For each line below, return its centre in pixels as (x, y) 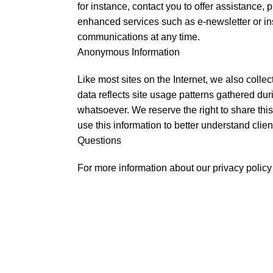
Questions (99, 140)
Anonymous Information (129, 52)
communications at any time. (139, 37)
